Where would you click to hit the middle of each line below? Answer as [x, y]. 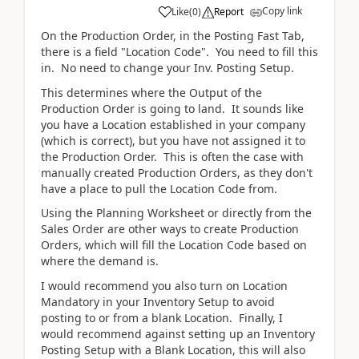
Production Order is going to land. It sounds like [172, 108]
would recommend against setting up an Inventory [178, 333]
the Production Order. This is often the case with [172, 156]
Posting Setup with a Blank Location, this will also [173, 349]
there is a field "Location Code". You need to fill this [179, 52]
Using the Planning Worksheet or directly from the [176, 213]
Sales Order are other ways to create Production [170, 229]
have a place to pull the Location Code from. [159, 188]
